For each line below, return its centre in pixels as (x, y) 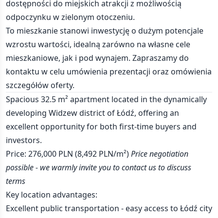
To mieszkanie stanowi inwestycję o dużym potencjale (105, 31)
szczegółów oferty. (40, 85)
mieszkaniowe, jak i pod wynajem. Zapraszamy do (97, 58)
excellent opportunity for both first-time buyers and (101, 127)
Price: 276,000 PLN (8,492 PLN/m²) (68, 154)
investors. (24, 140)
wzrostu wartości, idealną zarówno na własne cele (98, 44)
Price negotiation (160, 154)
